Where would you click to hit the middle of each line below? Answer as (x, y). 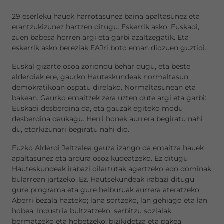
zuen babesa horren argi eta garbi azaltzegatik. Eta (100, 37)
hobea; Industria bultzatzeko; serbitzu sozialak (92, 211)
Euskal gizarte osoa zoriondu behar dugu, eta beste (101, 66)
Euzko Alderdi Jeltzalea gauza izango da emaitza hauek (108, 148)
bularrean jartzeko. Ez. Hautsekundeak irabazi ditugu (103, 179)
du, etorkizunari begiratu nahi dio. (72, 129)
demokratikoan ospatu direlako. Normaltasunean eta (104, 87)
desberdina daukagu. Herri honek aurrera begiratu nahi (107, 119)
